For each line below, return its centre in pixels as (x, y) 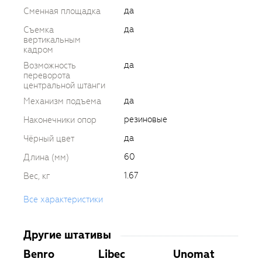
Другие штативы (67, 235)
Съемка (39, 30)
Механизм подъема (62, 101)
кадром (38, 49)
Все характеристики (63, 199)
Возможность (50, 65)
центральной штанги (64, 85)
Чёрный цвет (49, 138)
